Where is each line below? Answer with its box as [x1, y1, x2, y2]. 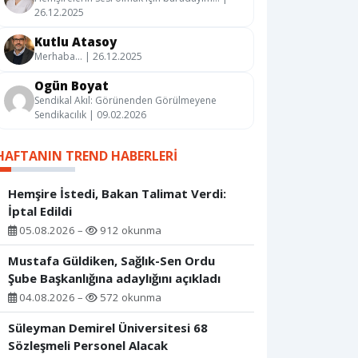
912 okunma [97, 223, 161, 238]
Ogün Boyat [34, 78, 109, 94]
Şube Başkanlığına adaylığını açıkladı [8, 270, 221, 287]
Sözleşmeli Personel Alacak [8, 337, 168, 354]
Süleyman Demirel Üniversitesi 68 [8, 320, 208, 336]
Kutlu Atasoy [34, 34, 117, 50]
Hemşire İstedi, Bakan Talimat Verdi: [8, 185, 226, 202]
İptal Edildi [8, 203, 72, 220]
